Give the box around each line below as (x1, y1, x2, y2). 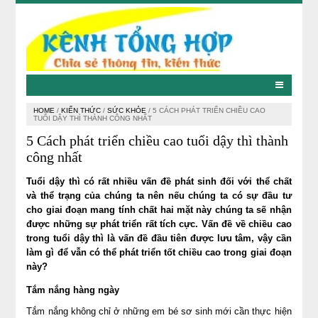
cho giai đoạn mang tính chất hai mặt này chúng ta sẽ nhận (26, 204, 292, 215)
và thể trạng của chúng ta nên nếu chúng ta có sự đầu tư (26, 190, 292, 201)
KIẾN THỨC (61, 106, 102, 114)
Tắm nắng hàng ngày (26, 284, 120, 295)
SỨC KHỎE (107, 106, 147, 114)
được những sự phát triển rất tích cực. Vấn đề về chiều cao (26, 218, 292, 229)
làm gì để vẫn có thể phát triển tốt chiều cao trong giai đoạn (26, 246, 292, 258)
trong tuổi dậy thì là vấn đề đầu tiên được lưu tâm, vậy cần (26, 232, 292, 243)
